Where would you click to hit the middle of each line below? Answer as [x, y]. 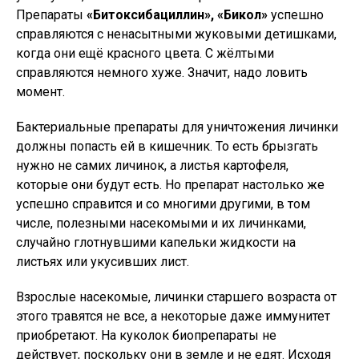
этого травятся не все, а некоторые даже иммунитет [173, 316]
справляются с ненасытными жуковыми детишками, [176, 34]
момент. [40, 92]
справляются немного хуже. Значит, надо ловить [162, 73]
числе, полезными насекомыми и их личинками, [161, 223]
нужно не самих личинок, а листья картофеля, [152, 165]
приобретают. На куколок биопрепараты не [146, 335]
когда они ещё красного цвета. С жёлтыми [145, 53]
